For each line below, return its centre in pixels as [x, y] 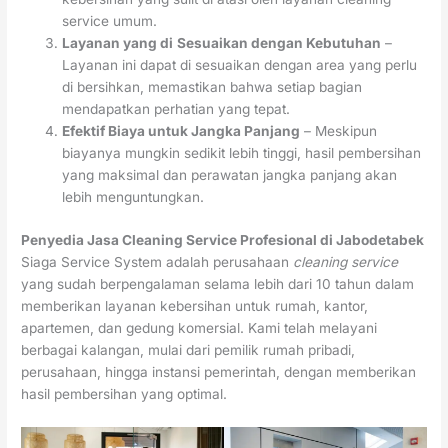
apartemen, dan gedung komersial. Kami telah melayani [199, 327]
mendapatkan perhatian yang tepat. [176, 109]
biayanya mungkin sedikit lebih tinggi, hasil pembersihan [242, 153]
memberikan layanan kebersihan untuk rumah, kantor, [195, 305]
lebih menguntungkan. [133, 197]
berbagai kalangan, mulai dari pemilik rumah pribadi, [188, 349]
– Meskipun [339, 131]
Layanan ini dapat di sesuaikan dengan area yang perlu [240, 65]
